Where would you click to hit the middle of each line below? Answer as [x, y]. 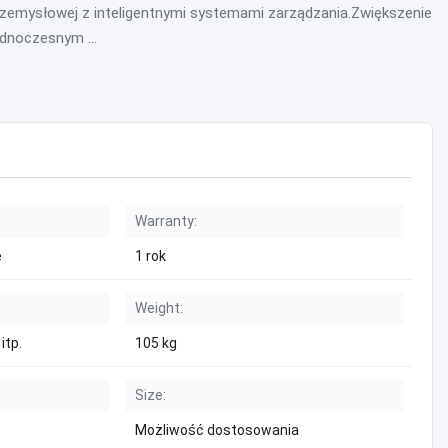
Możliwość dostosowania [217, 430]
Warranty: [166, 221]
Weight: [159, 308]
